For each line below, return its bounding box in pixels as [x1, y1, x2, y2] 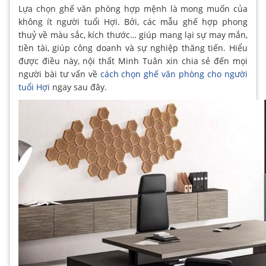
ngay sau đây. [50, 81, 107, 93]
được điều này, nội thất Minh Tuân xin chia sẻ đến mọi [18, 55, 248, 66]
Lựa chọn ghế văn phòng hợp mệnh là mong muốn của [18, 3, 248, 14]
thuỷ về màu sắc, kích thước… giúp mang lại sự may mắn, [18, 29, 248, 40]
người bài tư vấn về [18, 68, 100, 80]
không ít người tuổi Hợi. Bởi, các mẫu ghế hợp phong [18, 16, 248, 27]
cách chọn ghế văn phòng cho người [100, 68, 248, 80]
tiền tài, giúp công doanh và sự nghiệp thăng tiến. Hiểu [18, 42, 248, 53]
